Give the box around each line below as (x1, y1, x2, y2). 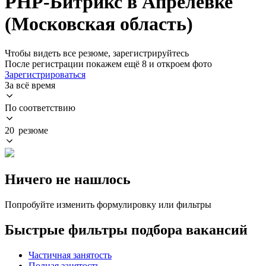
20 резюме (5, 125, 48, 135)
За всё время (5, 80, 55, 90)
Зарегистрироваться (5, 69, 85, 80)
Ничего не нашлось (5, 171, 131, 187)
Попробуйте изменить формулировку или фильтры (5, 199, 211, 210)
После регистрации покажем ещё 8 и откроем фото (5, 58, 212, 69)
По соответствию (5, 102, 75, 113)
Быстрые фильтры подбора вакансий (5, 221, 248, 237)
